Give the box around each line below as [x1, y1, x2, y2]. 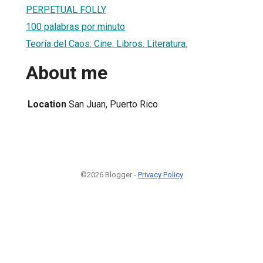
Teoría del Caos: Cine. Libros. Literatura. [26, 38, 187, 49]
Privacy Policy [137, 170, 183, 179]
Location [28, 98, 66, 110]
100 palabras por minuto [26, 21, 125, 32]
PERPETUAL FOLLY [26, 4, 106, 15]
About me [26, 62, 107, 85]
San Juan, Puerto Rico [69, 98, 158, 110]
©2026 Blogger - [80, 170, 138, 179]
